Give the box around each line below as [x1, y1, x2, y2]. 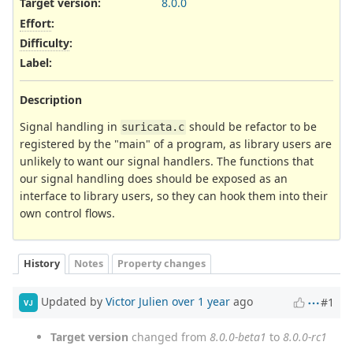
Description [20, 92, 82, 108]
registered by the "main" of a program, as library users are [20, 136, 332, 152]
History [24, 256, 60, 270]
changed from [128, 329, 210, 345]
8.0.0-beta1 [210, 329, 266, 345]
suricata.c [121, 121, 185, 134]
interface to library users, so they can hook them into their [20, 188, 328, 204]
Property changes [117, 256, 206, 270]
